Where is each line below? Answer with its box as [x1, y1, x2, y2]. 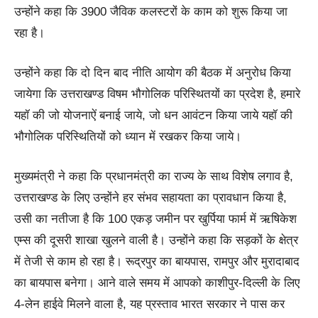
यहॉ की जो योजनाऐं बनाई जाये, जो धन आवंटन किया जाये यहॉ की [14, 108, 292, 122]
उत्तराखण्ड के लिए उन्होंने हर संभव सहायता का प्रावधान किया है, [14, 190, 287, 204]
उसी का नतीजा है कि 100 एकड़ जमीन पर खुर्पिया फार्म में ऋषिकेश [14, 212, 297, 226]
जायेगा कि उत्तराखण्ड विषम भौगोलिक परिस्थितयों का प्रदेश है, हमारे [14, 87, 300, 101]
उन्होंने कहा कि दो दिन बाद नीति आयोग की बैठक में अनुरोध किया [14, 65, 291, 79]
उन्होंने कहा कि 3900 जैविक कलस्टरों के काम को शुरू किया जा [14, 4, 287, 18]
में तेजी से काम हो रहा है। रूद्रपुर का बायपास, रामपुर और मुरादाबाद [14, 254, 300, 268]
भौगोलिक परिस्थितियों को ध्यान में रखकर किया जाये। [14, 129, 241, 143]
